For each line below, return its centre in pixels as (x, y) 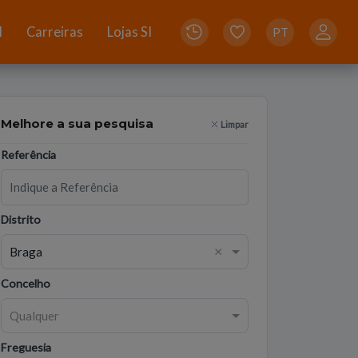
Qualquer (34, 315)
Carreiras (54, 32)
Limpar (235, 123)
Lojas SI (129, 32)
